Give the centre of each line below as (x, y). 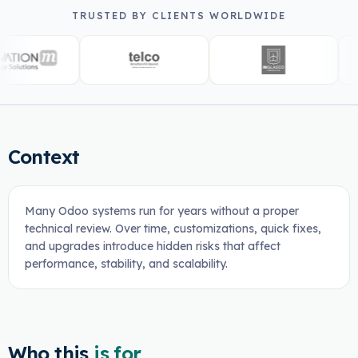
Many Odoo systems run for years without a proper (161, 211)
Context (44, 157)
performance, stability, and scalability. (126, 264)
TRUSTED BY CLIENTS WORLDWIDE (179, 16)
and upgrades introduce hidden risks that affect (152, 246)
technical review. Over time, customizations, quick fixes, (173, 229)
